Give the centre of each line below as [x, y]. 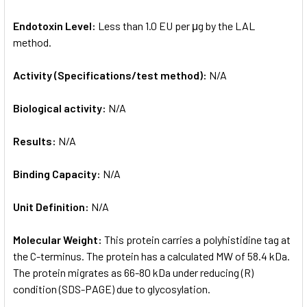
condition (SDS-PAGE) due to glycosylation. [112, 288]
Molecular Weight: [59, 239]
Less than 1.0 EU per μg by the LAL [176, 25]
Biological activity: [61, 108]
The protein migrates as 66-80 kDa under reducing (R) [133, 272]
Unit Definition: [52, 206]
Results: [36, 140]
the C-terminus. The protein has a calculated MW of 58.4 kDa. [151, 256]
